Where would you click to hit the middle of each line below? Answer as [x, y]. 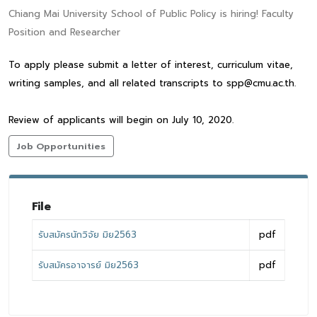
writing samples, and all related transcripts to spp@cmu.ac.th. [152, 83]
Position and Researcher [64, 32]
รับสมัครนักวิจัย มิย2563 [87, 234]
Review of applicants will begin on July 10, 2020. [121, 120]
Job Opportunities [61, 146]
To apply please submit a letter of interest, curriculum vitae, [151, 65]
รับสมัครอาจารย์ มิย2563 [88, 265]
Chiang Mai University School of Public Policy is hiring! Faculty [151, 14]
